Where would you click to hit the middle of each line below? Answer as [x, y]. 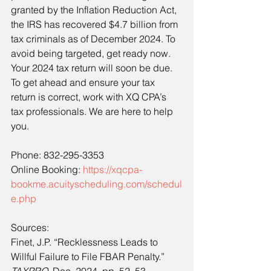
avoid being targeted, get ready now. [92, 54]
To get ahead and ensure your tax [84, 83]
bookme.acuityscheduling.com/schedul [96, 184]
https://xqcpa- [113, 170]
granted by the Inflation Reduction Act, [95, 10]
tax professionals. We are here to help [93, 112]
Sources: [30, 228]
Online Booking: [47, 170]
